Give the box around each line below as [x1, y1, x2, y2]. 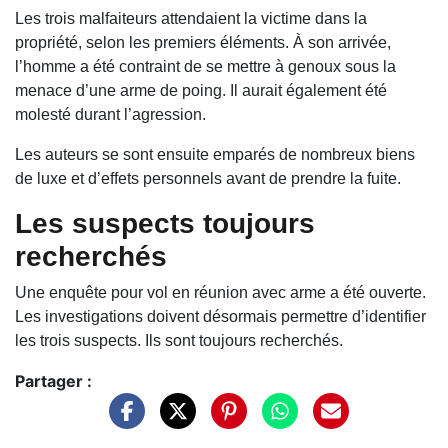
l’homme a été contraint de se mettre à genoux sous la [15, 58, 396, 76]
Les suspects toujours [15, 208, 315, 240]
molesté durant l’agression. [15, 106, 206, 124]
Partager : [15, 371, 92, 392]
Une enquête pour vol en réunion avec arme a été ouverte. [15, 284, 426, 302]
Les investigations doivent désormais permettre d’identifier [15, 308, 426, 326]
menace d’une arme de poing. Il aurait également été [15, 82, 387, 100]
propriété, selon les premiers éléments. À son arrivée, [15, 34, 391, 52]
